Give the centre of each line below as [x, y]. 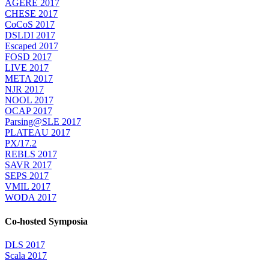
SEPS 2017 [27, 176]
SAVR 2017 [28, 165]
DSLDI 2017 [30, 35]
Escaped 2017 [32, 46]
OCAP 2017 [29, 111]
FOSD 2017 [28, 57]
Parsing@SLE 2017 [43, 122]
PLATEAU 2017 [38, 133]
